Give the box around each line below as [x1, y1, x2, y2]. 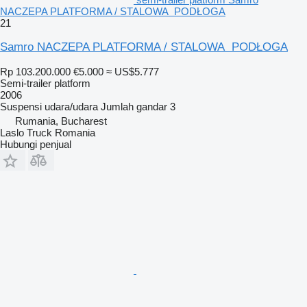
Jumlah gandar [101, 100, 167, 112]
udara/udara [45, 100, 98, 112]
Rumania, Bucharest [15, 114, 107, 127]
